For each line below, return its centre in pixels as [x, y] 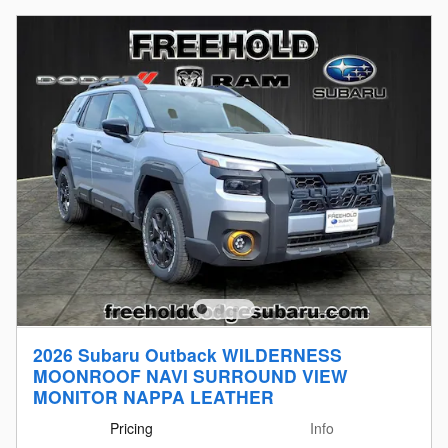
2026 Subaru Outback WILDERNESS [187, 355]
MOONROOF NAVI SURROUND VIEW [190, 376]
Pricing [131, 428]
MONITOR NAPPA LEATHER [153, 397]
